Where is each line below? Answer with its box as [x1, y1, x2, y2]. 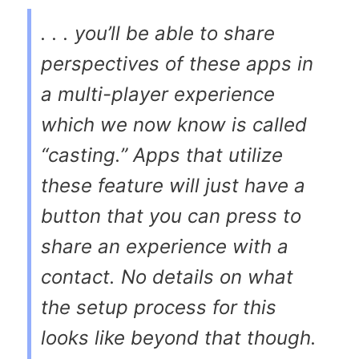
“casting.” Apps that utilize [41, 143, 283, 167]
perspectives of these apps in [41, 51, 313, 75]
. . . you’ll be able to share [41, 21, 275, 45]
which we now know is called [41, 112, 307, 136]
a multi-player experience [41, 82, 275, 106]
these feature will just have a [41, 173, 305, 197]
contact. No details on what [41, 264, 293, 288]
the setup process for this [41, 295, 276, 319]
